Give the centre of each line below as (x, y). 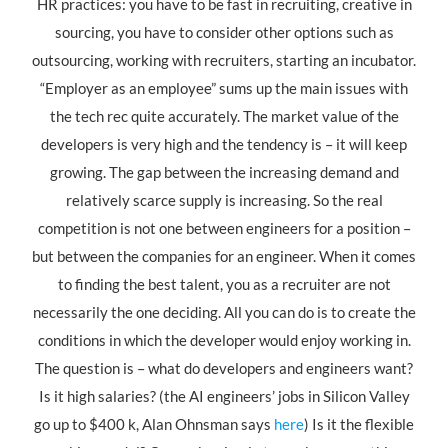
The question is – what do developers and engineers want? (224, 368)
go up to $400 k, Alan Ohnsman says (154, 424)
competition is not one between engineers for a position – (224, 228)
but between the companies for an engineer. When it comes (224, 256)
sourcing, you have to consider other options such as (224, 32)
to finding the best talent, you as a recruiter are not (224, 284)
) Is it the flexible (359, 424)
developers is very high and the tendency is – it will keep (224, 144)
